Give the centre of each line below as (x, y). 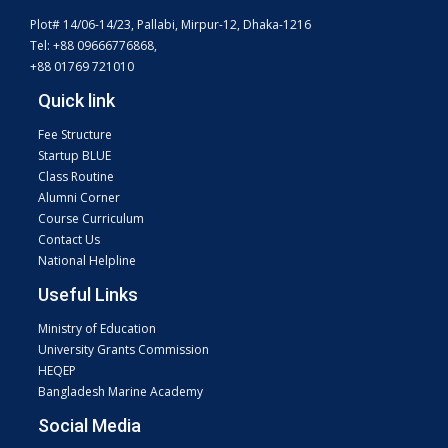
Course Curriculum (91, 219)
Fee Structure (75, 135)
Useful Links (88, 295)
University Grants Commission (123, 350)
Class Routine (76, 177)
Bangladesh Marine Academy (120, 392)
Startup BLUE (74, 156)
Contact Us (69, 240)
